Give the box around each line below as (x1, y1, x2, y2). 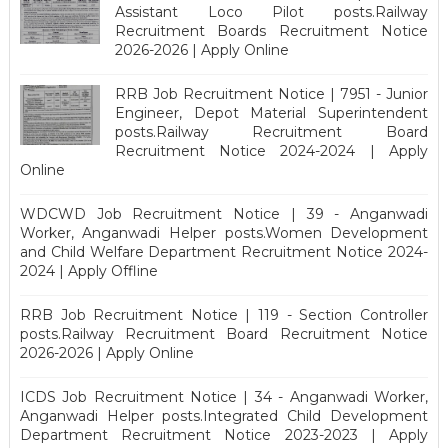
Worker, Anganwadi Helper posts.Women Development (19, 223, 429, 242)
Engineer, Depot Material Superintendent (114, 103, 429, 122)
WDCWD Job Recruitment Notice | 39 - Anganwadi (19, 204, 429, 223)
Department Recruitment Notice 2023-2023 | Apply (19, 425, 429, 444)
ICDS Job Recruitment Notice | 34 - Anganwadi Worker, (19, 387, 429, 406)
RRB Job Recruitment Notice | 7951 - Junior (114, 84, 429, 103)
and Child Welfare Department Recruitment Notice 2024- (19, 242, 429, 261)
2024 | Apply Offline (19, 261, 158, 280)
